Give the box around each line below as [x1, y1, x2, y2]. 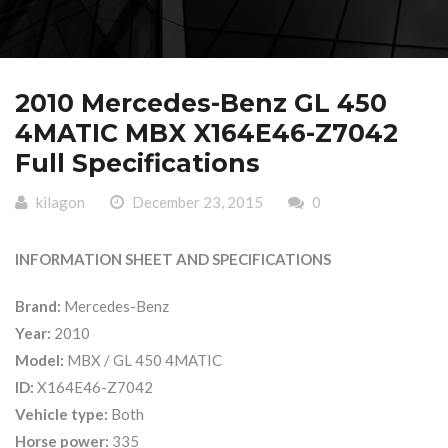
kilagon [36, 192, 85, 211]
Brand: [15, 296, 61, 315]
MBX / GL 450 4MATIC [64, 350, 222, 369]
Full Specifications [15, 148, 260, 178]
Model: [15, 350, 64, 369]
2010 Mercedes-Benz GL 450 [15, 88, 387, 118]
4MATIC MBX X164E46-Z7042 [15, 118, 398, 148]
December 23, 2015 [132, 192, 263, 211]
